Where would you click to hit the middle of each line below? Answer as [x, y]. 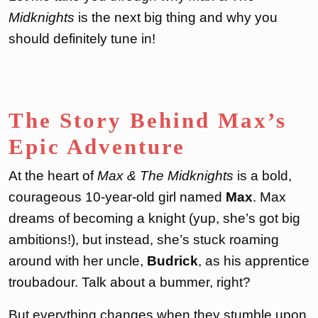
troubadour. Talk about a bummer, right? [130, 282]
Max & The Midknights [165, 175]
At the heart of [53, 175]
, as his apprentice [254, 261]
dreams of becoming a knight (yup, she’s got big [154, 218]
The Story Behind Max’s [148, 120]
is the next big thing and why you [176, 17]
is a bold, [263, 175]
